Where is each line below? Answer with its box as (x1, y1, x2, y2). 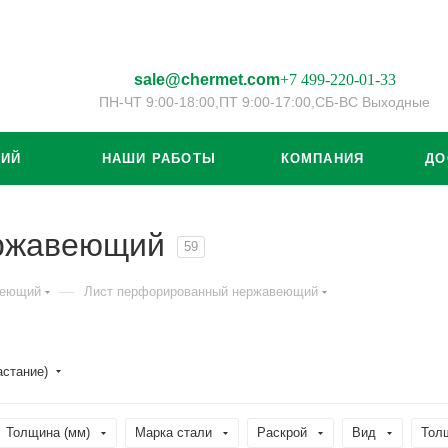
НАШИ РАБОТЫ (101, 151, 217, 166)
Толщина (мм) (6, 425, 90, 440)
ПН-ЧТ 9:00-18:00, (99, 93, 219, 110)
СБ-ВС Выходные (315, 93, 430, 110)
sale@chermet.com (133, 70, 280, 88)
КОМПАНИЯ (280, 151, 365, 166)
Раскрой (257, 425, 307, 440)
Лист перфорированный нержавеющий (84, 284, 318, 299)
